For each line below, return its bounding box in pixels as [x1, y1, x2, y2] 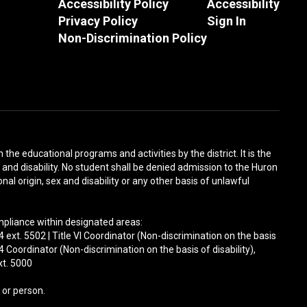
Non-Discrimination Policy [58, 31, 207, 45]
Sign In [206, 14, 246, 28]
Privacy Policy [58, 14, 138, 28]
